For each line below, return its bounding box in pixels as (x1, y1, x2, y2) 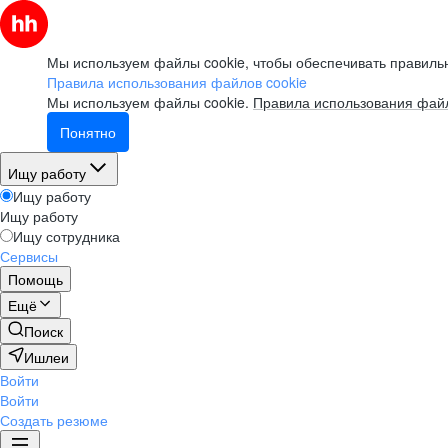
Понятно (60, 122, 116, 142)
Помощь (8, 269, 63, 289)
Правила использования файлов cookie (47, 72, 307, 92)
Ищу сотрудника (13, 226, 120, 246)
